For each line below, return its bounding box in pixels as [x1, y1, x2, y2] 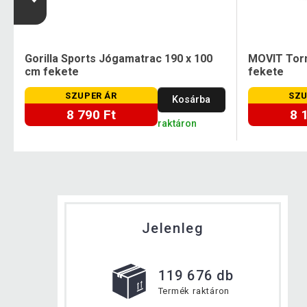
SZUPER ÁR [65, 90, 117, 101]
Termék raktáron [158, 285, 230, 296]
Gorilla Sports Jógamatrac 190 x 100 [25, 51, 212, 65]
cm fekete [25, 64, 79, 78]
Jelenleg [141, 219, 204, 236]
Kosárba [172, 93, 211, 106]
